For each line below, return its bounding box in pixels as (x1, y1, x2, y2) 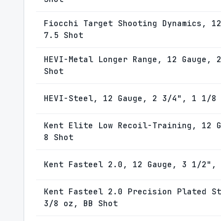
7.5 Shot (44, 30, 83, 40)
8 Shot (44, 132, 74, 143)
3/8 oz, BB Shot (44, 198, 118, 209)
